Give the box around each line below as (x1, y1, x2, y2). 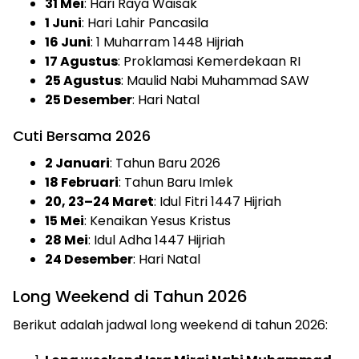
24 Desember (45, 249, 133, 268)
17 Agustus (45, 51, 118, 71)
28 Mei (45, 230, 88, 249)
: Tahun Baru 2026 (110, 153, 220, 172)
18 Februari (45, 172, 119, 192)
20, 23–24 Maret (45, 192, 154, 211)
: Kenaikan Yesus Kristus (84, 211, 231, 230)
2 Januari (45, 153, 110, 172)
